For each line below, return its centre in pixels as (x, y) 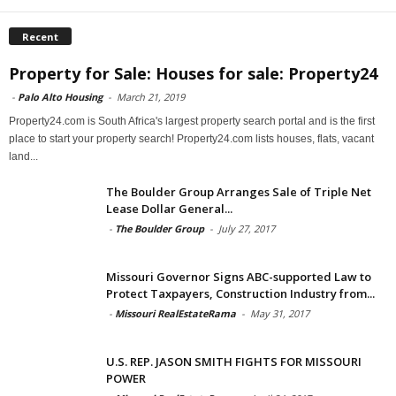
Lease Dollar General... (169, 208)
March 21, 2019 (151, 96)
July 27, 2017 (247, 228)
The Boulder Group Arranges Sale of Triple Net (239, 191)
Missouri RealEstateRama (175, 313)
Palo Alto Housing (60, 96)
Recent (40, 36)
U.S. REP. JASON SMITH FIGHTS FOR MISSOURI (234, 361)
